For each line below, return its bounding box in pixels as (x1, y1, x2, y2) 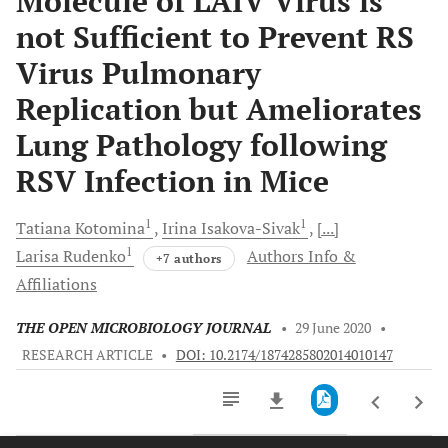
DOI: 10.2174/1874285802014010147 (175, 346, 393, 364)
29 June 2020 (295, 319, 372, 337)
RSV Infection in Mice (16, 161, 329, 201)
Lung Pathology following (16, 125, 387, 165)
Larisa (16, 245, 63, 267)
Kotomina (75, 217, 145, 239)
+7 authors (156, 250, 222, 266)
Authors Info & (246, 245, 356, 267)
